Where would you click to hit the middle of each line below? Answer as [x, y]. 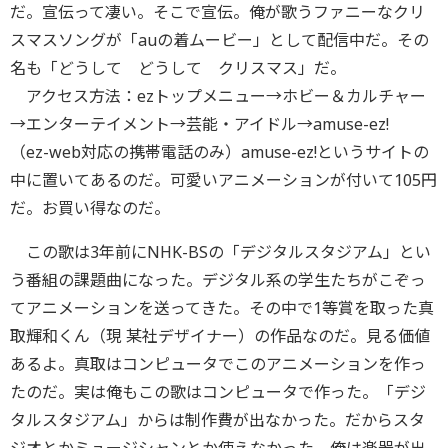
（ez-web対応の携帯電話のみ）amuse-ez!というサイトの [219, 152]
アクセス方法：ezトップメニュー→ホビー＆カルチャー [218, 96]
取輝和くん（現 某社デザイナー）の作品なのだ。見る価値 [220, 336]
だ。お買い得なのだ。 [90, 208]
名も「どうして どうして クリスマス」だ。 [178, 68]
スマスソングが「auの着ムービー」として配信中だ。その [219, 40]
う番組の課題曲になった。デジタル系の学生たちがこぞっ [218, 280]
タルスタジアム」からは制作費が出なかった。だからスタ [217, 420]
